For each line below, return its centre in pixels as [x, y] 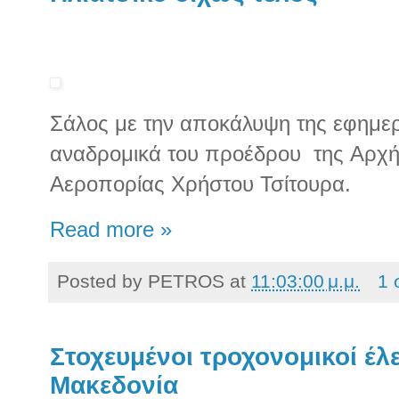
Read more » [111, 229]
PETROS [186, 281]
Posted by [102, 281]
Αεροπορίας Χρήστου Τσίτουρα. [200, 184]
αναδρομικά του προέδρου [179, 154]
